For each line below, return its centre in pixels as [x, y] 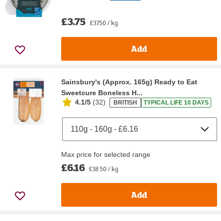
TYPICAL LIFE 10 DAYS [176, 103]
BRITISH [125, 103]
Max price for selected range [106, 154]
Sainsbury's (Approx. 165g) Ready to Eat [129, 82]
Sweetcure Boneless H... [102, 92]
